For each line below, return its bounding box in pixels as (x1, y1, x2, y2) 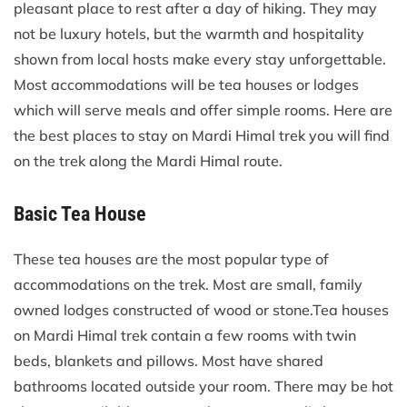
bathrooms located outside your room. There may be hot (14, 377, 393, 396)
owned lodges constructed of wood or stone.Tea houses (14, 301, 389, 320)
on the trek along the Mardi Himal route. (14, 152, 283, 171)
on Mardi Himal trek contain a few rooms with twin (14, 326, 356, 345)
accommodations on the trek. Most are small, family (14, 275, 362, 294)
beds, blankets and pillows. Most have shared (14, 352, 323, 371)
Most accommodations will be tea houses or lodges (14, 75, 359, 94)
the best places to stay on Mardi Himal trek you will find (14, 126, 390, 145)
